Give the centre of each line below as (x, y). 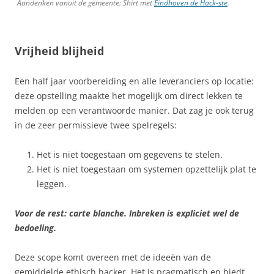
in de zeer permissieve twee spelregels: (96, 125)
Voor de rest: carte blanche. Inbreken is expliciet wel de (127, 213)
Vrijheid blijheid (59, 50)
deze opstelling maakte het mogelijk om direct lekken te (129, 95)
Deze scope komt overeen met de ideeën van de (113, 257)
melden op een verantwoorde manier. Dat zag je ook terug (134, 110)
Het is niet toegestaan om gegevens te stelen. (130, 154)
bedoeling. (35, 228)
